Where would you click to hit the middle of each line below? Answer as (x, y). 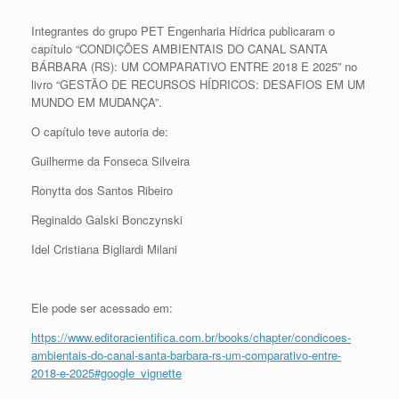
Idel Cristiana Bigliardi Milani (104, 249)
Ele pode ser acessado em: (102, 308)
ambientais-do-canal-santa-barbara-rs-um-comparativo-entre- (186, 355)
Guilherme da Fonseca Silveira (110, 161)
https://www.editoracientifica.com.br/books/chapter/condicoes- (191, 337)
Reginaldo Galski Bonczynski (107, 220)
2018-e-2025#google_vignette (106, 373)
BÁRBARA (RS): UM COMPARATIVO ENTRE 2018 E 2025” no (194, 66)
